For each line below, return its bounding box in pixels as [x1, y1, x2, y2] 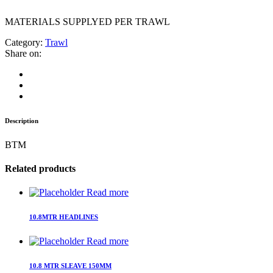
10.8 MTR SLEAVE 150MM [29, 262, 112, 270]
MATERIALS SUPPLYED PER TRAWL [5, 16, 170, 27]
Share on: [5, 48, 41, 58]
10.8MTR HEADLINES [29, 213, 98, 221]
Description [5, 116, 38, 124]
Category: [5, 37, 45, 48]
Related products [5, 163, 76, 174]
